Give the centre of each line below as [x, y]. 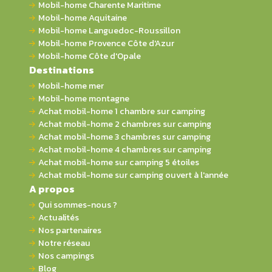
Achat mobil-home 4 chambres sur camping [125, 149]
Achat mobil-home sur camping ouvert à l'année [133, 175]
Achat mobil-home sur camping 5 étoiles [119, 162]
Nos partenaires [70, 230]
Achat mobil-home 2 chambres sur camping [125, 124]
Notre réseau [64, 243]
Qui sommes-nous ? [78, 204]
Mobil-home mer [71, 85]
